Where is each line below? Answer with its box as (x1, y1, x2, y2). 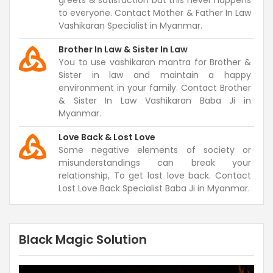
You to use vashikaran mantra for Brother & (58, 56, 251, 68)
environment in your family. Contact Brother (58, 82, 251, 94)
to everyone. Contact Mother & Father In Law (58, 7, 251, 19)
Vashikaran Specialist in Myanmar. (58, 19, 202, 32)
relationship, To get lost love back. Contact (58, 169, 251, 182)
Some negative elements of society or (58, 144, 251, 156)
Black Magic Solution (19, 231, 147, 248)
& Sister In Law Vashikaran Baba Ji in (58, 94, 251, 107)
